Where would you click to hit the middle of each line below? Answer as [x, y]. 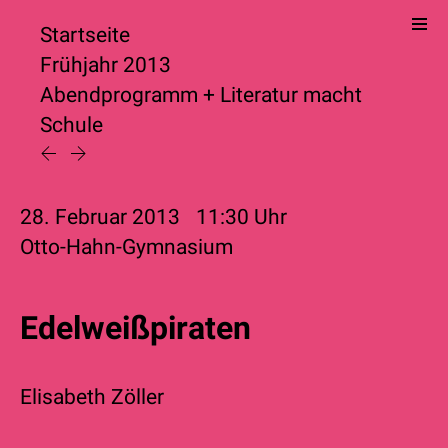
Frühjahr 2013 [105, 64]
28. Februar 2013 [102, 216]
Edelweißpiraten [135, 327]
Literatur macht [291, 94]
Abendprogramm [119, 94]
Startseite [85, 34]
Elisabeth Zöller [92, 397]
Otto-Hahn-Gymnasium [126, 246]
